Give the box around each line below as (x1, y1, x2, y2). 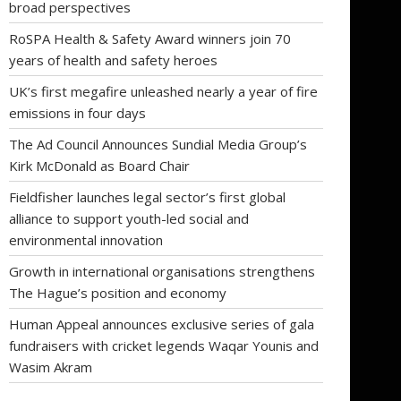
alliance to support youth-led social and (9, 209, 249, 227)
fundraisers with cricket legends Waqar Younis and (9, 336, 319, 354)
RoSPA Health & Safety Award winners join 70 (9, 29, 291, 47)
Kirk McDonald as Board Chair (9, 156, 190, 175)
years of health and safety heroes (9, 50, 218, 69)
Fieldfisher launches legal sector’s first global (9, 187, 286, 206)
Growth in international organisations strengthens (9, 261, 315, 280)
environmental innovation (9, 230, 163, 249)
